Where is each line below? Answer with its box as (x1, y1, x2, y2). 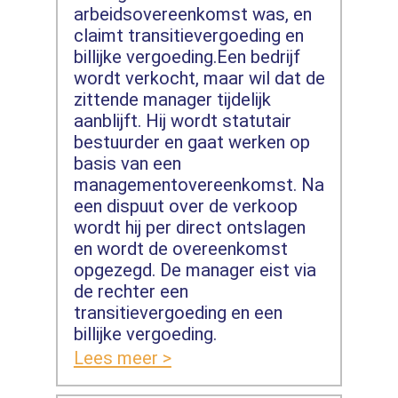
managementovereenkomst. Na (73, 174, 324, 196)
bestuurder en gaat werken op (73, 131, 310, 154)
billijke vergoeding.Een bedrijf (73, 46, 300, 68)
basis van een (73, 153, 181, 175)
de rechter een (73, 281, 188, 303)
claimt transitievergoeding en (73, 25, 304, 47)
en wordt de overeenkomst (73, 238, 288, 260)
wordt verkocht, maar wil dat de (73, 68, 325, 90)
